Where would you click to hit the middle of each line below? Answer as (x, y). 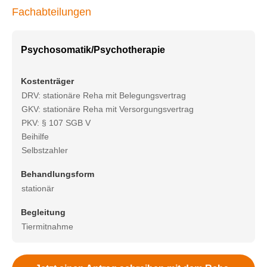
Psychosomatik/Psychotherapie (93, 50)
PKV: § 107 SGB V (56, 123)
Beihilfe (35, 136)
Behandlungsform (58, 174)
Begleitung (43, 212)
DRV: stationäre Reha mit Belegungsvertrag (104, 95)
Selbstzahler (45, 150)
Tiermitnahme (47, 226)
